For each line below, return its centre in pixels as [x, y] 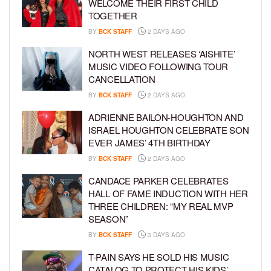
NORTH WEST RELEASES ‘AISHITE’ [162, 54]
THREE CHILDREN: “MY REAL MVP [161, 206]
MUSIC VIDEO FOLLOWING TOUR [158, 67]
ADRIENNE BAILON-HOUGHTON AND [166, 117]
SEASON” [108, 219]
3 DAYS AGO [165, 235]
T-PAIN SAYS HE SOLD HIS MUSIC [159, 257]
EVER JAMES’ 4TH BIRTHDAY [149, 143]
